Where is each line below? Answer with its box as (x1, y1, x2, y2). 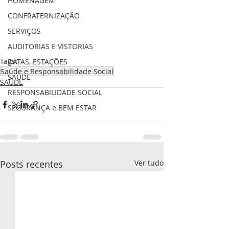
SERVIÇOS (8, 26, 41, 36)
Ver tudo (134, 157, 164, 168)
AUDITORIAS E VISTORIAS (8, 41, 93, 51)
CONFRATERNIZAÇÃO (8, 11, 80, 20)
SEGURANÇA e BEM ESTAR (8, 103, 97, 112)
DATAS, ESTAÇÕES (8, 57, 67, 66)
